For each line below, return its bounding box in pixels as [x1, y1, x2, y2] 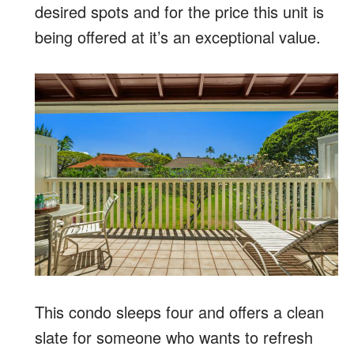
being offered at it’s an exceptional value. [35, 24, 321, 48]
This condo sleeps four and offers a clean [35, 299, 324, 323]
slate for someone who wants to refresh [35, 325, 313, 348]
